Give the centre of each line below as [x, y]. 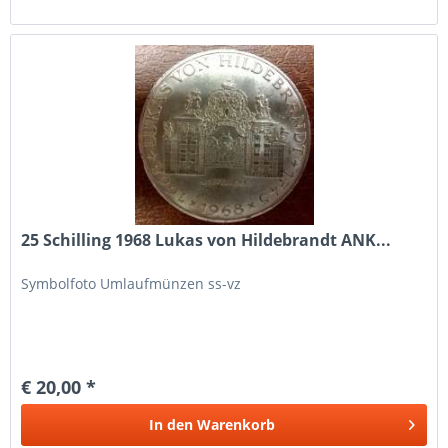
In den [171, 425]
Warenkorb [236, 425]
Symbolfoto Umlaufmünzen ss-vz [131, 284]
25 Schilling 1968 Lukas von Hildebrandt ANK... [206, 240]
